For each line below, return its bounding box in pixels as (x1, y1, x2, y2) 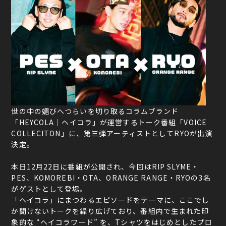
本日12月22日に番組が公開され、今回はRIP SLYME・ (11, 161, 199, 172)
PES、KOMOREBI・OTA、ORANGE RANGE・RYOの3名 (11, 173, 211, 183)
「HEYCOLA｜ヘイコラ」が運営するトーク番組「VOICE (11, 117, 207, 128)
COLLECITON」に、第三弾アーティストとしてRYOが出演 (11, 128, 213, 139)
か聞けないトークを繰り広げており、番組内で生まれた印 (11, 206, 209, 216)
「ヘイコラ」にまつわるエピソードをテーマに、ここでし (11, 195, 210, 205)
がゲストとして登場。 (11, 184, 88, 194)
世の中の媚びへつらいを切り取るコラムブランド (11, 106, 179, 117)
